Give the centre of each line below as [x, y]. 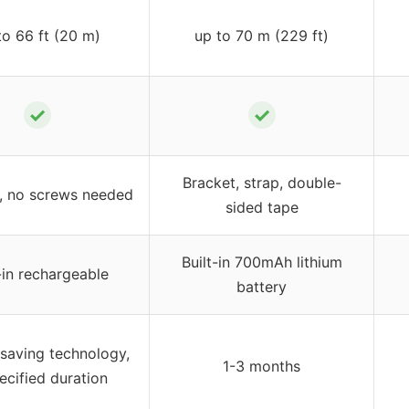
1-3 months [262, 366]
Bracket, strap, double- [262, 182]
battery [262, 286]
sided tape [262, 207]
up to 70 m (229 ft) [262, 35]
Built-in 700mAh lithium [262, 262]
